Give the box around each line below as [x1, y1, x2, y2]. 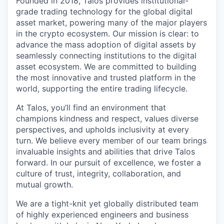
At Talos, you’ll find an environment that [16, 102, 166, 113]
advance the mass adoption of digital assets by [16, 39, 196, 50]
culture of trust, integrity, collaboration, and [16, 168, 181, 179]
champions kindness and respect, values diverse [16, 113, 198, 124]
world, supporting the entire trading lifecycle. [16, 83, 187, 94]
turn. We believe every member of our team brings [16, 135, 206, 146]
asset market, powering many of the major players [16, 17, 207, 28]
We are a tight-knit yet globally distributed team [16, 198, 198, 209]
